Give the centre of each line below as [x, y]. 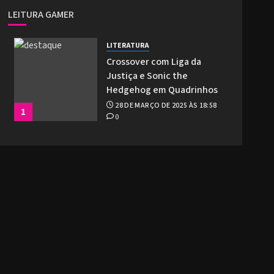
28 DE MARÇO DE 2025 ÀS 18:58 [166, 105]
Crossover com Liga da [154, 61]
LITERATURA [128, 45]
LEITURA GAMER [41, 14]
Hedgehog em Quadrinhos [162, 90]
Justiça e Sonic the [147, 76]
